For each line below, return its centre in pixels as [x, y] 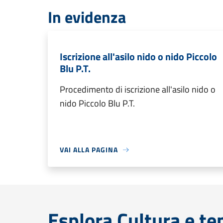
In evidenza [87, 17]
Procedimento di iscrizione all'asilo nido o [138, 89]
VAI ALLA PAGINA [89, 150]
